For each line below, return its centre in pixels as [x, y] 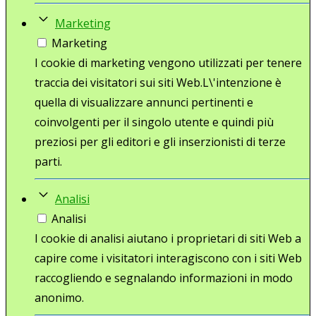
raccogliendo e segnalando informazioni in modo [164, 278]
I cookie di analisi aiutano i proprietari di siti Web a [168, 238]
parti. [48, 161]
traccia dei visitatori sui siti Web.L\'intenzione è [158, 82]
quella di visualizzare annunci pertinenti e [144, 102]
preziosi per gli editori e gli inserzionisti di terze [160, 141]
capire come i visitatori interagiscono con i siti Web [168, 258]
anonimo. [59, 297]
